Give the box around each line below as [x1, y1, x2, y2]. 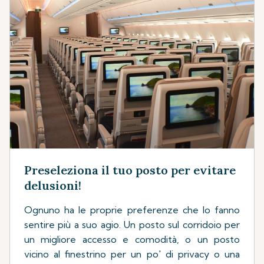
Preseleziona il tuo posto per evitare [24, 162, 236, 177]
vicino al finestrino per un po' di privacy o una [24, 247, 240, 260]
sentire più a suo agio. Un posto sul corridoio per [24, 218, 240, 230]
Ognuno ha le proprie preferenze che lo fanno [24, 203, 240, 216]
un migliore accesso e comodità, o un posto [24, 233, 240, 245]
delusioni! [24, 177, 81, 193]
